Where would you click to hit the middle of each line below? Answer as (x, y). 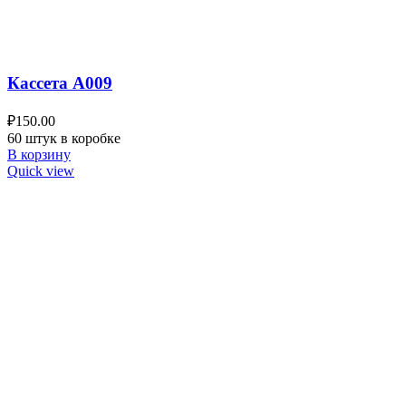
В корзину (39, 155)
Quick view (41, 171)
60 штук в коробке (64, 139)
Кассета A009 (60, 83)
